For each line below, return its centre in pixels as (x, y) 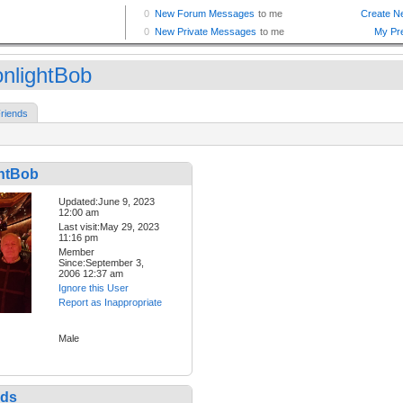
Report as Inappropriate (110, 303)
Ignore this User (94, 288)
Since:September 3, (101, 263)
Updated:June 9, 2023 (107, 202)
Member (76, 252)
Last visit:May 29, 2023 (109, 227)
